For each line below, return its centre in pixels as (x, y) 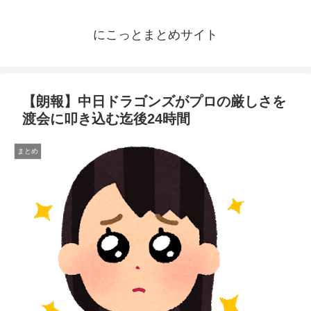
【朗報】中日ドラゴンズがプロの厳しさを (154, 102)
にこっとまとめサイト (155, 35)
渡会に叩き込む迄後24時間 (106, 119)
